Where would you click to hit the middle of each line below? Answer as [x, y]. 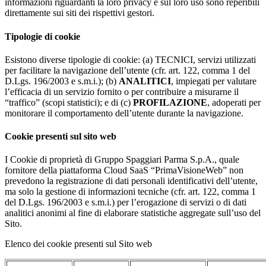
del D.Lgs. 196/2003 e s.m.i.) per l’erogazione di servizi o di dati [126, 202]
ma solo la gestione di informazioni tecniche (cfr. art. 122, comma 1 [130, 192]
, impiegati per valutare [214, 81]
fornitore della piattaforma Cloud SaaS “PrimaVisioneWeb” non [124, 170]
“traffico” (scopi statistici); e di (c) [69, 102]
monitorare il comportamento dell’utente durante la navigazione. [124, 113]
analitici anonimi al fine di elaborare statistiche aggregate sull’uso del [133, 213]
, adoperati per [234, 102]
